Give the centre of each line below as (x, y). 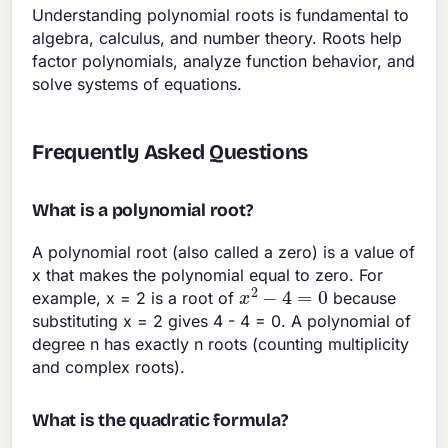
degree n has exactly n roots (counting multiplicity (221, 344)
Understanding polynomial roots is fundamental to (221, 14)
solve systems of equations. (137, 83)
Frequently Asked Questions (170, 152)
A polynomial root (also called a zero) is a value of (224, 251)
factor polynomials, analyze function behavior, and (224, 60)
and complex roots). (109, 367)
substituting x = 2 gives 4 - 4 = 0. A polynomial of (222, 321)
